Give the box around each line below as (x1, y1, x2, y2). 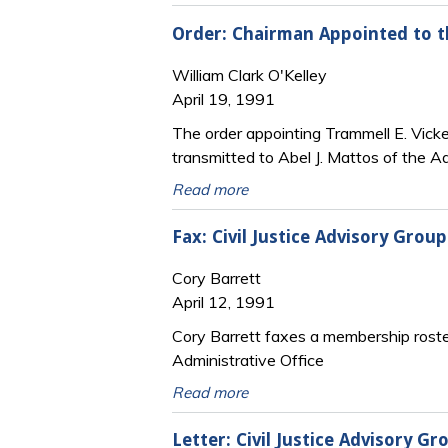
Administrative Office (172, 349, 324, 370)
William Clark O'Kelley (172, 64, 327, 85)
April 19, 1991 (172, 88, 275, 109)
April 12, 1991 (172, 291, 275, 312)
